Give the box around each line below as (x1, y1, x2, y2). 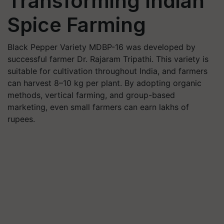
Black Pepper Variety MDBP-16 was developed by (7, 42, 195, 52)
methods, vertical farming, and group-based (7, 90, 175, 100)
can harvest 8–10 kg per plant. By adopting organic (7, 78, 201, 88)
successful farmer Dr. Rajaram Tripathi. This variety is (7, 54, 208, 64)
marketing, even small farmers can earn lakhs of (7, 102, 189, 112)
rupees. (7, 114, 35, 124)
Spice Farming (7, 12, 146, 37)
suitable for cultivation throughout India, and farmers (7, 66, 207, 76)
